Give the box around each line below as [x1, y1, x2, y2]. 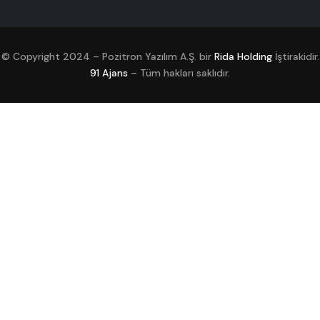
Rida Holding [214, 50, 272, 63]
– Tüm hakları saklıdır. [128, 66, 230, 79]
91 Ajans [90, 66, 128, 79]
